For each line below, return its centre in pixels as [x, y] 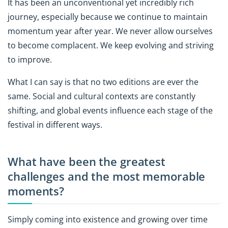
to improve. [30, 59]
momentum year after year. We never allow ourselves [110, 31]
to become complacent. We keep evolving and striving [111, 45]
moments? [36, 191]
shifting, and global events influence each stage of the [110, 111]
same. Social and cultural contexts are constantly [102, 96]
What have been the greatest [87, 162]
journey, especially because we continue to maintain [108, 17]
